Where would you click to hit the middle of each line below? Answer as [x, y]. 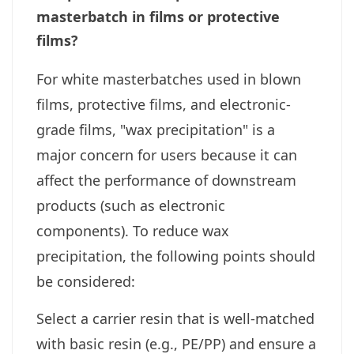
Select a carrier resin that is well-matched [175, 319]
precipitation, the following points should [176, 256]
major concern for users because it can [167, 155]
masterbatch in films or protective [158, 17]
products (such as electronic [131, 206]
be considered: [86, 282]
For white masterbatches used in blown [169, 79]
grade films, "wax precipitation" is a [156, 130]
